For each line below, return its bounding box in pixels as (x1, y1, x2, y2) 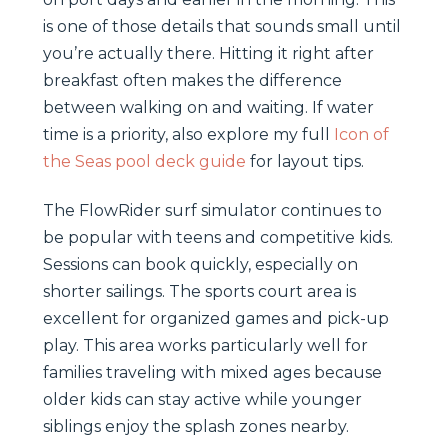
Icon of (334, 124, 389, 144)
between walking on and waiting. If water (43, 97, 374, 117)
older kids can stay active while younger (43, 389, 362, 409)
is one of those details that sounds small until (43, 16, 401, 36)
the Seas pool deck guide (43, 151, 246, 171)
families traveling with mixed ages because (43, 362, 382, 382)
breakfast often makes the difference (43, 70, 342, 90)
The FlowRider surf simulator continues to (43, 200, 382, 220)
